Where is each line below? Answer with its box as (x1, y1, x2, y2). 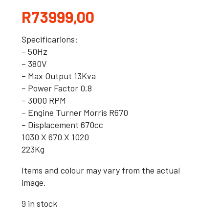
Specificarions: (22, 34, 78, 44)
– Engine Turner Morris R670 (22, 107, 128, 118)
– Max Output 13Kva (22, 70, 96, 81)
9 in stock (22, 198, 57, 209)
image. (22, 177, 46, 188)
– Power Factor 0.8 (22, 83, 92, 93)
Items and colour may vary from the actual (22, 165, 180, 175)
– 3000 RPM (22, 95, 66, 106)
